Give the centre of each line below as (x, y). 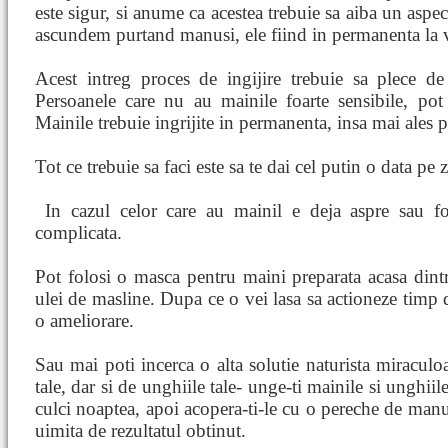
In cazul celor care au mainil (168, 210)
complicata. (78, 232)
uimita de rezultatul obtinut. (140, 430)
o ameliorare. (84, 320)
